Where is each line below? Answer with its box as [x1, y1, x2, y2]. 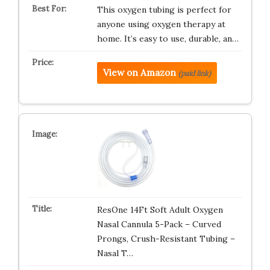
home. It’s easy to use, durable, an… [96, 33, 239, 44]
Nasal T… [96, 248, 133, 259]
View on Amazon [102, 67, 176, 78]
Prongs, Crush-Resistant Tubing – [96, 233, 235, 244]
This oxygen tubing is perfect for [96, 4, 231, 15]
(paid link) [178, 69, 211, 78]
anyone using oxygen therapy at [96, 19, 225, 30]
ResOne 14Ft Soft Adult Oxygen [96, 204, 223, 215]
